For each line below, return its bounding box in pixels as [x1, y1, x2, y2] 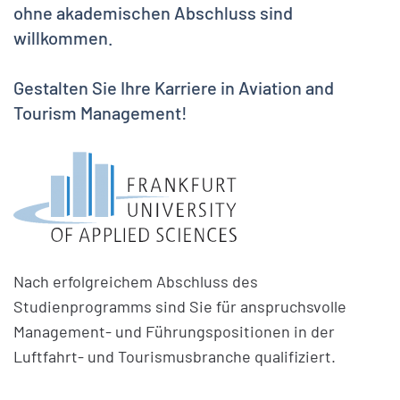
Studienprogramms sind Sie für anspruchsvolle [13, 296, 346, 316]
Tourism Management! [13, 102, 187, 123]
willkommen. [13, 27, 113, 48]
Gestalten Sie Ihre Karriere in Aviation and [13, 77, 334, 98]
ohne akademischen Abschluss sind [13, 2, 293, 23]
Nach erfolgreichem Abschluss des [13, 271, 258, 291]
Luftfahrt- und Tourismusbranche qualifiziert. [13, 346, 336, 366]
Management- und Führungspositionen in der [13, 321, 335, 341]
